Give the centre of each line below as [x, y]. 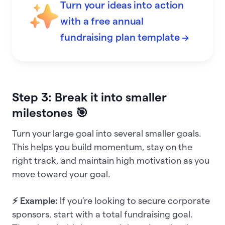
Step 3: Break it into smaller [89, 97]
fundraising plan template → [125, 37]
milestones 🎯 [50, 113]
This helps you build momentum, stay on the [102, 147]
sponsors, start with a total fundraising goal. [102, 214]
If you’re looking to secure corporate [134, 201]
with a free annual [102, 21]
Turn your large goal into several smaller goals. [107, 134]
